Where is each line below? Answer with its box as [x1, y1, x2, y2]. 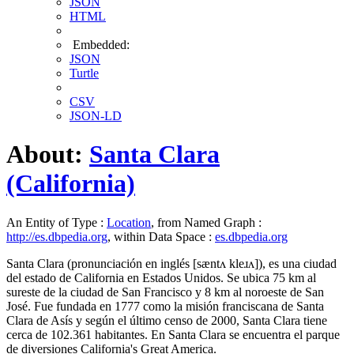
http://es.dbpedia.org [6, 229, 107, 243]
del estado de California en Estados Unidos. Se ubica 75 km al [6, 270, 316, 284]
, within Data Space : [107, 229, 215, 243]
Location [107, 215, 151, 229]
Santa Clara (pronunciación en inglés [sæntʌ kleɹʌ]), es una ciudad [6, 256, 337, 270]
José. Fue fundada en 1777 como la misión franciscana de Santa [6, 299, 324, 313]
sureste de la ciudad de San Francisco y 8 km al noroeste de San [6, 284, 324, 299]
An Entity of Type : [6, 215, 107, 229]
